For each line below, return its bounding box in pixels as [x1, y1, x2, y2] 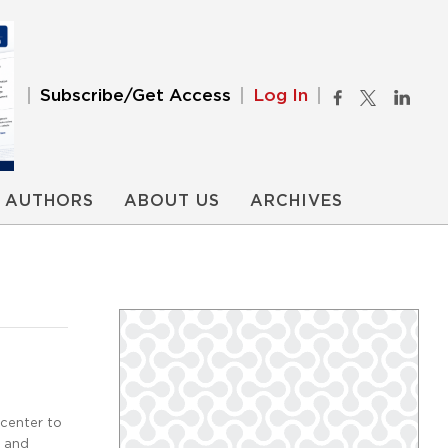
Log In [253, 87, 308, 104]
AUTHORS [5, 193, 94, 209]
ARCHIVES [250, 193, 343, 209]
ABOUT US [124, 193, 220, 209]
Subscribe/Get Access [40, 87, 231, 104]
